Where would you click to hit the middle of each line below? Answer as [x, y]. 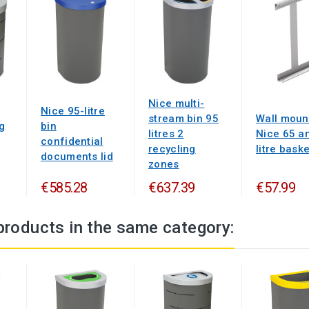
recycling [172, 149]
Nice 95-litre [73, 111]
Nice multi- [177, 103]
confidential [72, 141]
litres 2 [166, 133]
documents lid [77, 156]
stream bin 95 [183, 118]
